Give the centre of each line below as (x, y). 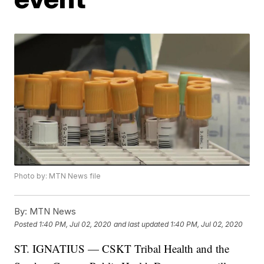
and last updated (141, 224)
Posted (27, 224)
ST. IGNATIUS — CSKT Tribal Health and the (122, 249)
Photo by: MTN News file (58, 176)
